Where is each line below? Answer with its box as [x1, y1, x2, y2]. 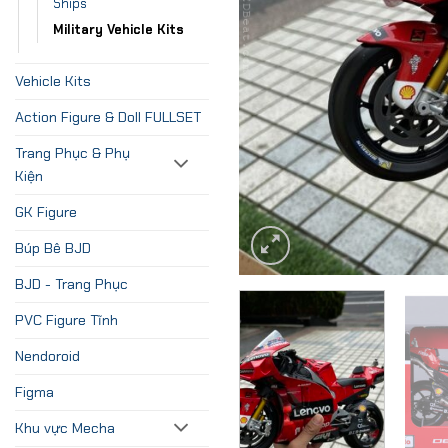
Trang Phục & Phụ [15, 143, 130, 162]
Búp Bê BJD [15, 238, 91, 257]
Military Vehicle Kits [53, 20, 184, 38]
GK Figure [15, 202, 77, 221]
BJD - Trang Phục [15, 274, 128, 293]
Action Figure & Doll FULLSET [15, 107, 201, 126]
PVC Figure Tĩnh [15, 310, 118, 329]
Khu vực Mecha [15, 418, 115, 437]
